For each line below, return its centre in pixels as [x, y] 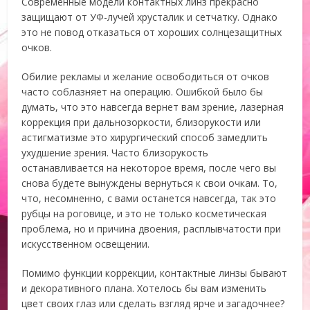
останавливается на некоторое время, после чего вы [149, 168]
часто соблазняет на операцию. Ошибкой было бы [143, 92]
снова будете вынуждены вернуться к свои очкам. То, [150, 183]
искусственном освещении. [86, 244]
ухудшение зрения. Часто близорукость [115, 153]
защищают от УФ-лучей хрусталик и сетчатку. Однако [150, 17]
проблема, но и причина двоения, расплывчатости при [152, 229]
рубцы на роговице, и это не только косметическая [144, 213]
